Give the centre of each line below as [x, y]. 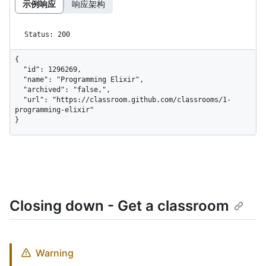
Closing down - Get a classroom [119, 205]
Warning [55, 253]
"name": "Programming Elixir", [19, 79]
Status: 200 [47, 34]
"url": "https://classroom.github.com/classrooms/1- [19, 99]
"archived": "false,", [19, 89]
